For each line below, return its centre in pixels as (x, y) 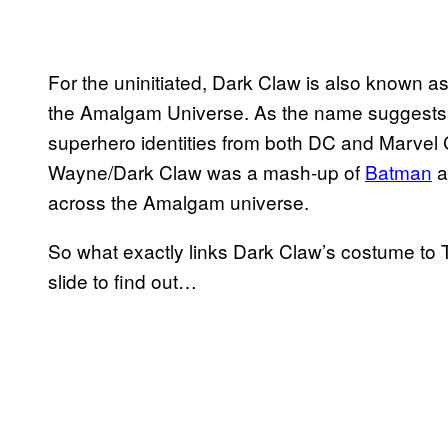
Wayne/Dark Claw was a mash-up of (206, 171)
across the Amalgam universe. (178, 201)
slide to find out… (122, 280)
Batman (398, 171)
